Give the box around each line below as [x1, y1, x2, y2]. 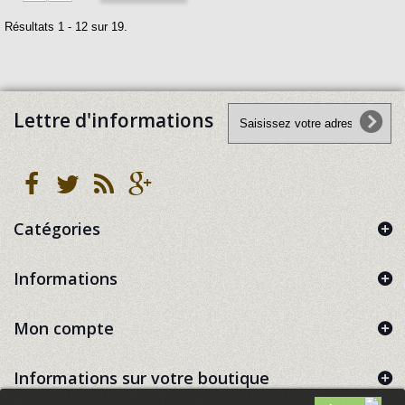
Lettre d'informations [14, 108, 213, 133]
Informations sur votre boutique [14, 367, 269, 389]
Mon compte [14, 317, 114, 339]
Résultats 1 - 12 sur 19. [5, 20, 127, 33]
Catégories [14, 218, 100, 240]
